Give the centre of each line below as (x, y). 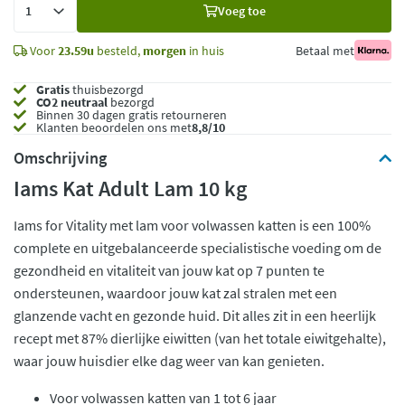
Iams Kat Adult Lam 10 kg (130, 188)
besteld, (118, 50)
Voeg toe (241, 10)
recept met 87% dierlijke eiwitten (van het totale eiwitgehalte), (200, 338)
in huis (205, 50)
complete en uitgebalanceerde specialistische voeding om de (198, 248)
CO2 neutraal (72, 102)
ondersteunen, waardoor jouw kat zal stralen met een (175, 293)
